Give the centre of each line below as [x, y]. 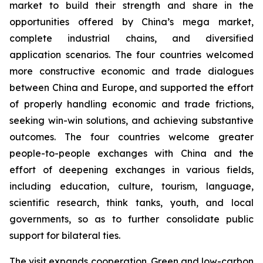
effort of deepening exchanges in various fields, [131, 170]
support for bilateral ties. [65, 236]
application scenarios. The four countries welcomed [131, 55]
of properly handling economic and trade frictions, [131, 104]
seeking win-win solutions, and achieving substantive [131, 121]
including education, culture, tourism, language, [131, 186]
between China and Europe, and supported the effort [131, 88]
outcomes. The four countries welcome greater [131, 137]
